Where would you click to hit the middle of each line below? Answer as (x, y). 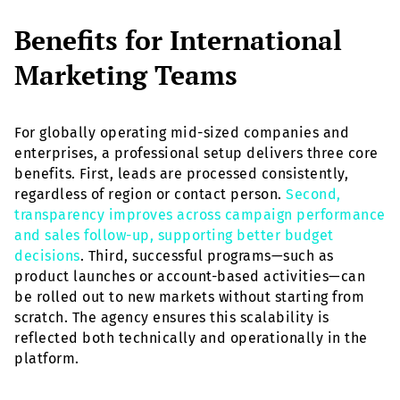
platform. (47, 359)
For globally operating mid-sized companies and (182, 133)
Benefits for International (178, 41)
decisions (47, 256)
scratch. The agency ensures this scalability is (172, 318)
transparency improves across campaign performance (200, 215)
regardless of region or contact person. (150, 195)
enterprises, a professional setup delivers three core (196, 154)
